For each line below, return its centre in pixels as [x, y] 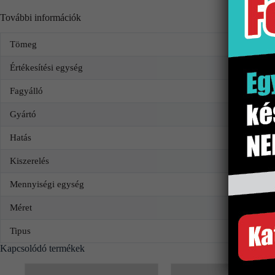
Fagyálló [26, 91]
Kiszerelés [29, 161]
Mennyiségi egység [47, 184]
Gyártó [23, 114]
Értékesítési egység [46, 67]
